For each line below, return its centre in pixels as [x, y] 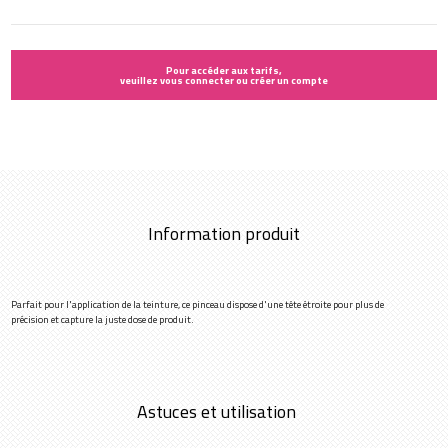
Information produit [224, 234]
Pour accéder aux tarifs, [224, 70]
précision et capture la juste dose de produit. [103, 319]
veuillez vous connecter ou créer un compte [224, 80]
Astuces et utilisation [216, 412]
